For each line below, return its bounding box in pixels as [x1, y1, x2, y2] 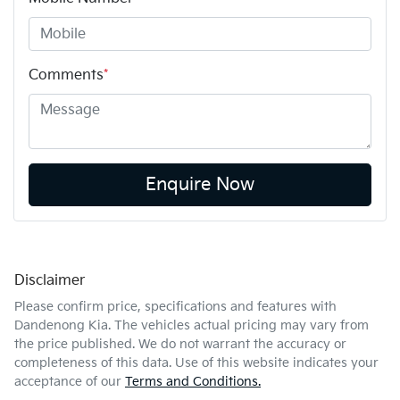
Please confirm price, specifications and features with [14, 299, 337, 315]
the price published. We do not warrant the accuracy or [14, 337, 346, 353]
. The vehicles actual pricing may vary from [108, 318, 369, 334]
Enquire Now [146, 174, 254, 196]
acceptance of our [14, 374, 121, 390]
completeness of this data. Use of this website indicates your [14, 355, 379, 371]
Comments [29, 67, 104, 85]
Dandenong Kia [14, 318, 108, 334]
